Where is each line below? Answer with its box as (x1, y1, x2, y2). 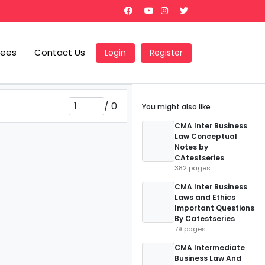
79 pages (174, 224, 206, 234)
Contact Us (34, 46, 85, 59)
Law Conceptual (174, 131, 237, 141)
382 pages (174, 163, 211, 173)
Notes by (174, 142, 208, 152)
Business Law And (174, 253, 241, 263)
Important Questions (174, 203, 254, 213)
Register (150, 46, 183, 59)
